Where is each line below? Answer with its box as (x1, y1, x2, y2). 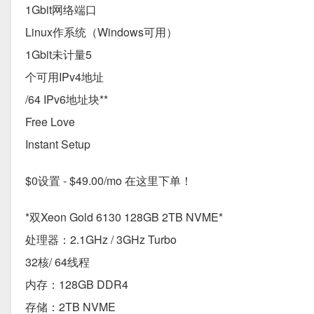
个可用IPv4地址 (25, 68, 104, 85)
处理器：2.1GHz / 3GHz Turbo (25, 231, 177, 247)
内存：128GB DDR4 (25, 275, 128, 292)
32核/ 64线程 (25, 253, 90, 270)
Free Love (25, 113, 75, 130)
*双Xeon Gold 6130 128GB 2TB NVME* (25, 208, 223, 225)
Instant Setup (25, 135, 90, 152)
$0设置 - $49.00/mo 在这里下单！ (25, 172, 192, 189)
